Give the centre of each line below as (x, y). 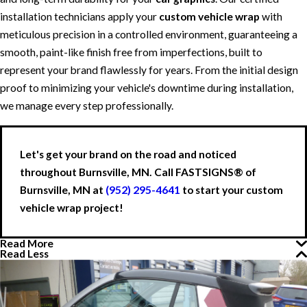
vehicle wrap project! (72, 208)
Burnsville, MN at (63, 190)
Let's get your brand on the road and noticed (128, 155)
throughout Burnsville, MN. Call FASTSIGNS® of (138, 172)
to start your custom (232, 190)
